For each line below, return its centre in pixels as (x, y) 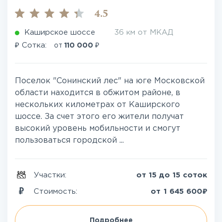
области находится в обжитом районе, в (98, 93)
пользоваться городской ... (69, 140)
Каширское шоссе (60, 32)
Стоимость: (57, 191)
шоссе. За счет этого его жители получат (99, 117)
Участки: (51, 175)
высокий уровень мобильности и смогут (98, 129)
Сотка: (34, 45)
